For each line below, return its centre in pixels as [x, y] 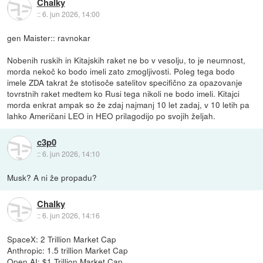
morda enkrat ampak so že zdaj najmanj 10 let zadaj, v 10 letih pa [129, 104]
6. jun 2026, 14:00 [71, 14]
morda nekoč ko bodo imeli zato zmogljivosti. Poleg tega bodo [121, 71]
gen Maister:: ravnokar [49, 37]
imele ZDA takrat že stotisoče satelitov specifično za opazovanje [125, 82]
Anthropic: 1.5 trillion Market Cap [68, 250]
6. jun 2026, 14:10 [71, 154]
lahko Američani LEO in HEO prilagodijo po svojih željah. [112, 115]
